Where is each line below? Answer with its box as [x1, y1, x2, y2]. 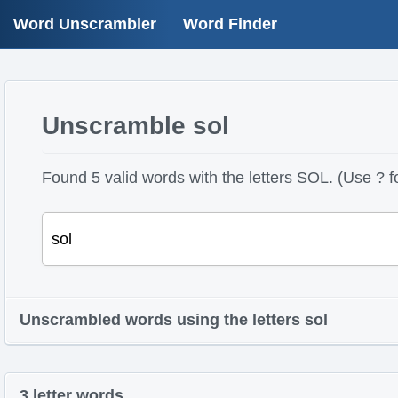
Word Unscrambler [13, 15, 156, 33]
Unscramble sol [41, 112, 229, 139]
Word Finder [183, 15, 277, 33]
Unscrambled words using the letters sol [20, 311, 328, 329]
